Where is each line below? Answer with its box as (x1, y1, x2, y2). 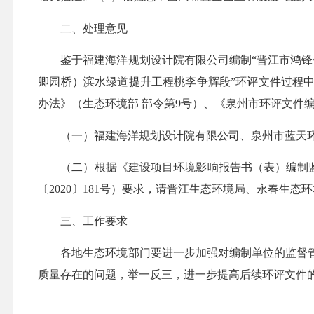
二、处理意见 (60, 22, 128, 34)
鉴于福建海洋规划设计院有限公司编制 (60, 54, 252, 67)
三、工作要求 (60, 214, 128, 227)
